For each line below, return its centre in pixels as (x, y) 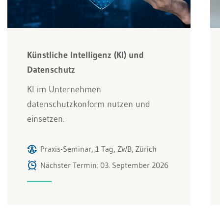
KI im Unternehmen (64, 89)
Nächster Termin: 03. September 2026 (104, 165)
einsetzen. (46, 119)
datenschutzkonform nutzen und (89, 104)
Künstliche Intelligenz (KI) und (85, 55)
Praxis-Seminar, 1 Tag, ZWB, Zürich (98, 149)
